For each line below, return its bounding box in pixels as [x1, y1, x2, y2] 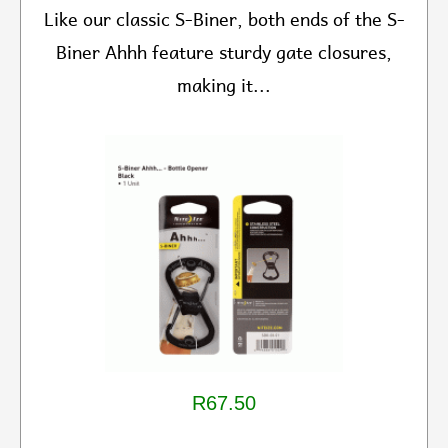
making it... [177, 69, 271, 103]
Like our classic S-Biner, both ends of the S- [43, 3, 405, 37]
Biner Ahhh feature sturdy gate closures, [56, 36, 392, 70]
